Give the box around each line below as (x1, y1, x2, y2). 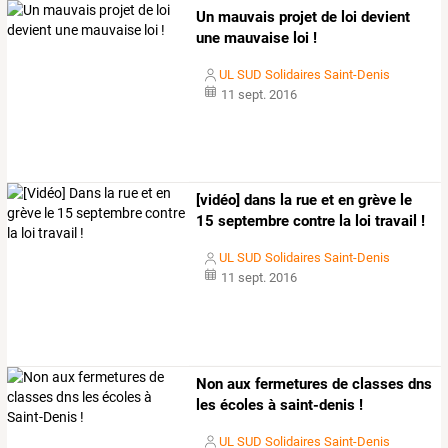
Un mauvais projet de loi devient (196, 8, 411, 27)
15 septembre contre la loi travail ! (196, 212, 426, 231)
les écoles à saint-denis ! (196, 395, 364, 414)
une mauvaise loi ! (196, 29, 318, 48)
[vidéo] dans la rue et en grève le (196, 191, 413, 210)
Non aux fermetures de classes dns (196, 374, 433, 393)
